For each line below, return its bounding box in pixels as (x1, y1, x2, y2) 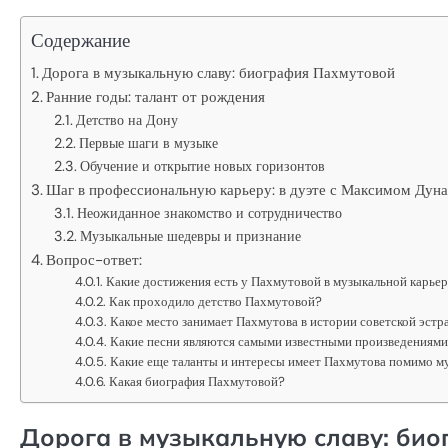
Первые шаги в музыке (78, 133, 218, 152)
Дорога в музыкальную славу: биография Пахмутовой (42, 62, 396, 83)
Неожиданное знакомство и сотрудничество (76, 203, 342, 222)
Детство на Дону (75, 110, 178, 129)
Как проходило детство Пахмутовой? (109, 292, 323, 310)
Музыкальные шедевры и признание (79, 226, 301, 245)
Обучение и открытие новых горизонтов (79, 156, 325, 175)
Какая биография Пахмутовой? (109, 372, 286, 390)
